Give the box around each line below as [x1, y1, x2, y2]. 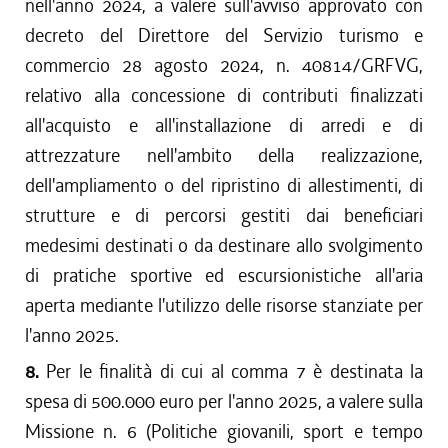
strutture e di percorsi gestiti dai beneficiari [25, 203, 423, 228]
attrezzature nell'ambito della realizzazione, [25, 143, 423, 168]
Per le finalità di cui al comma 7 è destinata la [46, 359, 424, 384]
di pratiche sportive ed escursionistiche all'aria [25, 263, 423, 288]
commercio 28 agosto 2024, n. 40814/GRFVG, [25, 53, 423, 78]
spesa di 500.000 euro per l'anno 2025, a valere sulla [25, 389, 423, 414]
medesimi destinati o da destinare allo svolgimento [25, 233, 423, 258]
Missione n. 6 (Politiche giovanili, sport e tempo [25, 419, 423, 444]
